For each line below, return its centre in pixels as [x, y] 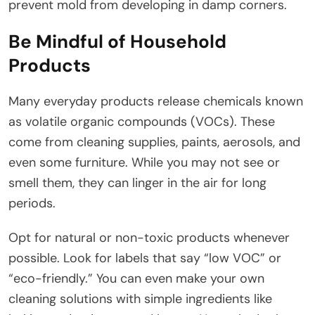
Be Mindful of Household [117, 41]
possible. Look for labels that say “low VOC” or [145, 258]
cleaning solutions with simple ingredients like [140, 298]
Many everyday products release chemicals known [156, 101]
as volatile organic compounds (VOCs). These [142, 121]
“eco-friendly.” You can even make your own [136, 278]
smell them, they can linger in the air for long [137, 182]
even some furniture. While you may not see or [144, 162]
